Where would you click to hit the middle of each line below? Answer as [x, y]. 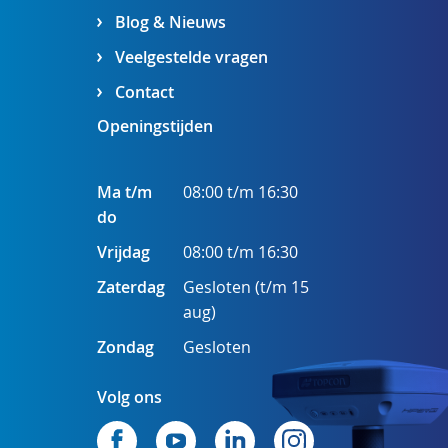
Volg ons [129, 397]
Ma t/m [124, 192]
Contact [144, 92]
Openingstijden [154, 126]
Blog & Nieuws [170, 22]
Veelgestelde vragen [191, 57]
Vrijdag [123, 252]
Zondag [125, 347]
